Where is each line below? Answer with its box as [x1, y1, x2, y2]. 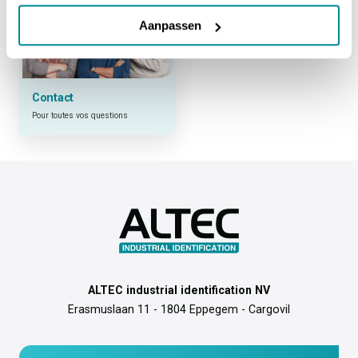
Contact [32, 90, 74, 105]
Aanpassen [138, 18, 201, 33]
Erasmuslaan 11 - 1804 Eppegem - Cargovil [68, 302, 290, 316]
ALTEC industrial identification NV [88, 283, 270, 296]
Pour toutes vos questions [32, 109, 128, 121]
